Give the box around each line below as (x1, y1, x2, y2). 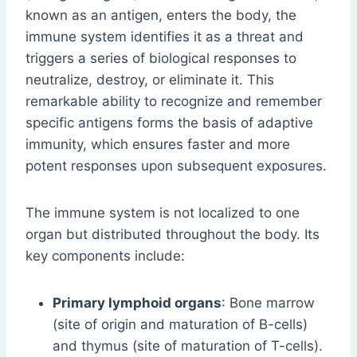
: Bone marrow (222, 295, 315, 312)
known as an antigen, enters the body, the (25, 7, 296, 24)
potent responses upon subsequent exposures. (25, 158, 327, 175)
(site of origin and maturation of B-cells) (53, 316, 308, 333)
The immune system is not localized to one (25, 205, 300, 222)
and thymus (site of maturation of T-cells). (53, 338, 323, 355)
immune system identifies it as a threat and (25, 29, 304, 45)
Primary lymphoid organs (53, 295, 222, 312)
